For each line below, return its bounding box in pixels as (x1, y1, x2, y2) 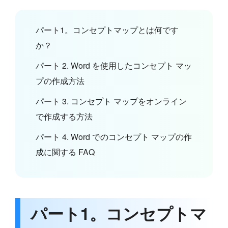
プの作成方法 (36, 75, 84, 87)
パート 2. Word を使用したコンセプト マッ (36, 60, 192, 72)
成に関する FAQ (36, 146, 95, 158)
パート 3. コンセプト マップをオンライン (36, 95, 187, 107)
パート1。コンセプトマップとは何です (36, 24, 179, 36)
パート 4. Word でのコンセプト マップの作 (36, 131, 192, 143)
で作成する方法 (36, 110, 93, 123)
